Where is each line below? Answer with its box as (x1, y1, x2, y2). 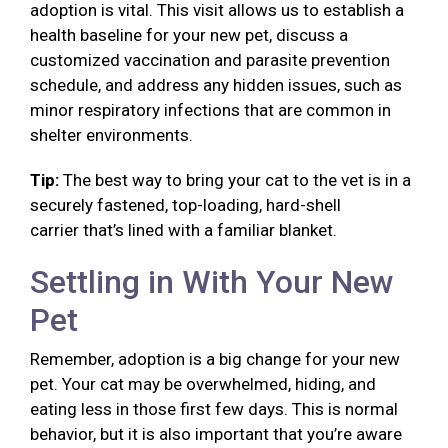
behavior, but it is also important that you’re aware (30, 424, 402, 445)
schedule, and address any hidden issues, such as (30, 75, 402, 96)
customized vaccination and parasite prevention (30, 50, 390, 71)
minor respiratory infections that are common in (30, 100, 391, 121)
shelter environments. (30, 125, 197, 146)
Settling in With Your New (30, 263, 394, 302)
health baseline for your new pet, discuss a (30, 25, 348, 46)
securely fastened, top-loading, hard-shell (30, 195, 341, 216)
